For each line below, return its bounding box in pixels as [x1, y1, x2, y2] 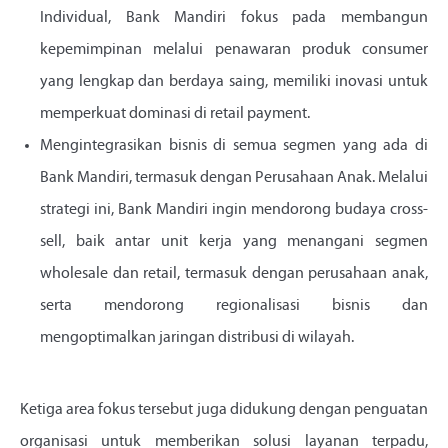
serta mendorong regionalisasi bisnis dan [40, 298, 428, 315]
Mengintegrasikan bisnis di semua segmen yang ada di [40, 138, 428, 155]
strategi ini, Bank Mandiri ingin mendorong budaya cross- [40, 202, 428, 219]
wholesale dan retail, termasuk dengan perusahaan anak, [40, 266, 428, 283]
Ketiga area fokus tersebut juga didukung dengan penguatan [20, 402, 428, 419]
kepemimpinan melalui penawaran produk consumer [40, 42, 428, 59]
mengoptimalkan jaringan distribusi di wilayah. [40, 330, 354, 347]
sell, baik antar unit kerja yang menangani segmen [40, 234, 428, 251]
